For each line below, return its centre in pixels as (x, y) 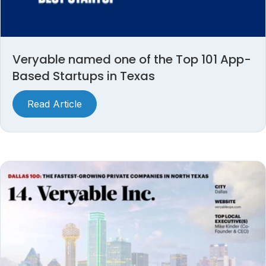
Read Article (55, 104)
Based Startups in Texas (84, 76)
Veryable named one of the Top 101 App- (132, 60)
